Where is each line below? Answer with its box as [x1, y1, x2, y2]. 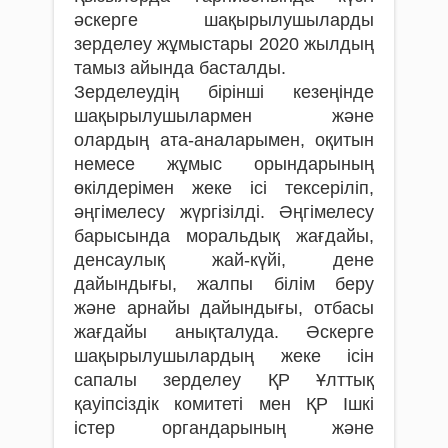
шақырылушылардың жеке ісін [74, 345, 374, 366]
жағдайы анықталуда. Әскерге [74, 321, 374, 342]
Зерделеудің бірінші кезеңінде [74, 81, 374, 102]
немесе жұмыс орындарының [74, 153, 374, 174]
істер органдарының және [74, 417, 374, 438]
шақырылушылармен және [74, 105, 374, 126]
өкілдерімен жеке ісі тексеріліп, [74, 177, 374, 198]
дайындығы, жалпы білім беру [74, 273, 374, 294]
